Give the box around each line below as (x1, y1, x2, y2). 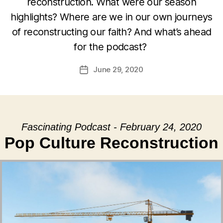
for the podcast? (74, 41, 149, 53)
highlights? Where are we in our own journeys (10, 11, 213, 23)
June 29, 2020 (93, 65, 143, 74)
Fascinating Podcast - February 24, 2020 (21, 121, 202, 132)
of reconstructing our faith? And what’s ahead (11, 26, 212, 38)
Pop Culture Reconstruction (4, 134, 219, 152)
